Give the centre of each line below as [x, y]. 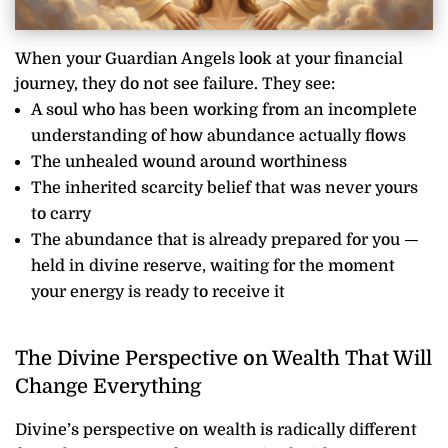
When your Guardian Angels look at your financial [209, 59]
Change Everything [108, 387]
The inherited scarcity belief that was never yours [224, 188]
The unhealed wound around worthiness [189, 162]
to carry [61, 214]
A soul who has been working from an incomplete [224, 110]
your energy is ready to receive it [158, 292]
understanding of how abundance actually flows [218, 136]
